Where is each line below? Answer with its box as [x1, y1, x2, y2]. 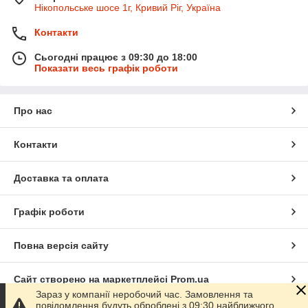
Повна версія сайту [14, 240, 109, 252]
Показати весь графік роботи [34, 63, 178, 74]
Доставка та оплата [14, 173, 109, 184]
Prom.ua [170, 274, 209, 285]
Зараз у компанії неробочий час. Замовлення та [36, 289, 253, 300]
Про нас [14, 105, 52, 117]
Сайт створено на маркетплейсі [14, 274, 170, 285]
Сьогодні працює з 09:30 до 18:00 [34, 52, 197, 63]
